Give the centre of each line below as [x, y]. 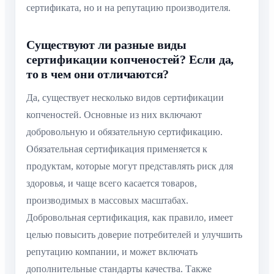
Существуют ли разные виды [107, 44]
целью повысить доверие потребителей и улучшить [134, 234]
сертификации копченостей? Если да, [130, 59]
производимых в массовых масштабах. [107, 200]
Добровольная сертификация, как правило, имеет [130, 217]
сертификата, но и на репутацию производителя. [128, 7]
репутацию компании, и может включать [112, 251]
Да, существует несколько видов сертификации [125, 97]
